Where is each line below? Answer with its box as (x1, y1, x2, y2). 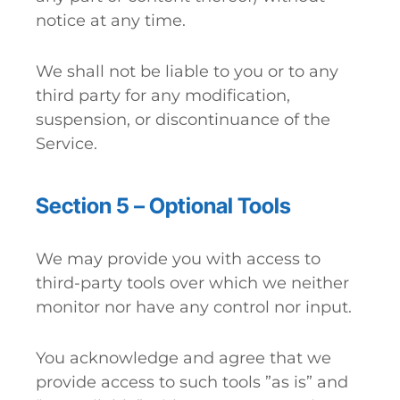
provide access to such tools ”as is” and (36, 372, 348, 392)
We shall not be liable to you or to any (36, 62, 338, 81)
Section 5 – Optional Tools (36, 193, 291, 219)
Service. (36, 134, 97, 154)
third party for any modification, (36, 86, 290, 105)
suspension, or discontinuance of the (36, 110, 330, 129)
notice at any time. (36, 11, 186, 30)
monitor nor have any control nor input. (36, 297, 352, 317)
